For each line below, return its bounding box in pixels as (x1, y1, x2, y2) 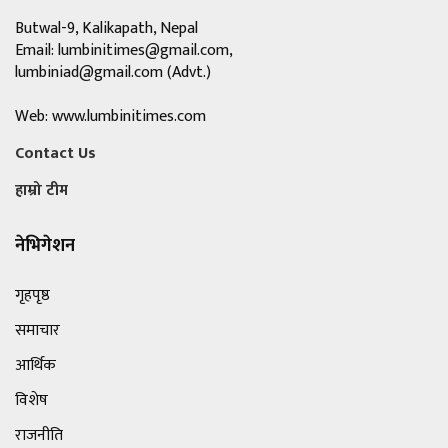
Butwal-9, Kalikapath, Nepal (15, 15, 198, 43)
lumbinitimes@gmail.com (58, 37, 229, 65)
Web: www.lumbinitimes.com (15, 103, 206, 131)
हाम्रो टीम (15, 177, 68, 205)
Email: (15, 37, 58, 65)
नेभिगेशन (15, 231, 75, 262)
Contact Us (15, 140, 96, 168)
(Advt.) (163, 59, 211, 87)
